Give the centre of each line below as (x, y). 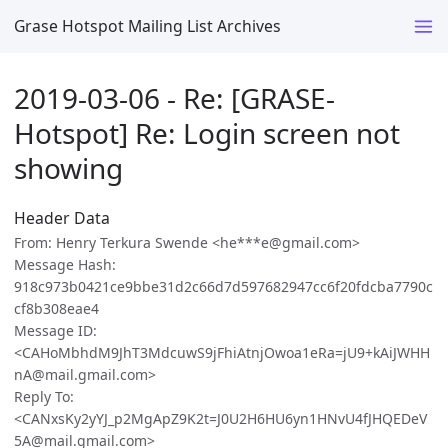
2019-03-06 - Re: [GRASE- (174, 97)
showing (68, 167)
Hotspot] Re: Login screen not (207, 132)
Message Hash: (65, 265)
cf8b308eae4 (56, 309)
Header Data (62, 218)
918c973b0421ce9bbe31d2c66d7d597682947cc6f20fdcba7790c (223, 287)
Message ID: (55, 331)
